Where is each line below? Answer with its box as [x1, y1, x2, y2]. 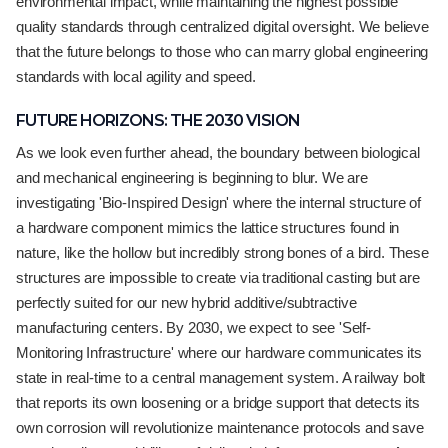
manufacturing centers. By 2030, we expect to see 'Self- [16, 319, 371, 336]
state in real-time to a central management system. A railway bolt [16, 369, 426, 386]
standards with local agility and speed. [16, 68, 256, 85]
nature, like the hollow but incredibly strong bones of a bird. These [16, 244, 429, 261]
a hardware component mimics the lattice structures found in [16, 219, 400, 236]
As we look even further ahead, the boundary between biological [16, 144, 420, 161]
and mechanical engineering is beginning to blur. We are [16, 169, 368, 186]
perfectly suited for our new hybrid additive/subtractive [16, 294, 357, 311]
